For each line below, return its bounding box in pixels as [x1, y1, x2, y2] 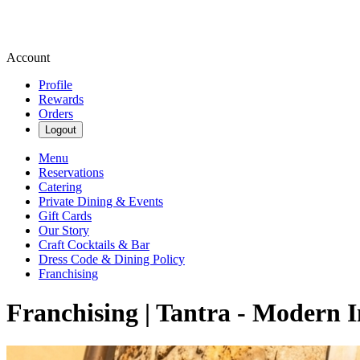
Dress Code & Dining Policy [39, 252, 185, 266]
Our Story [39, 223, 89, 237]
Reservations [39, 166, 104, 179]
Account [6, 51, 50, 64]
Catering [39, 180, 82, 194]
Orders [39, 107, 73, 121]
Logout [45, 124, 76, 136]
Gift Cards [39, 209, 92, 223]
